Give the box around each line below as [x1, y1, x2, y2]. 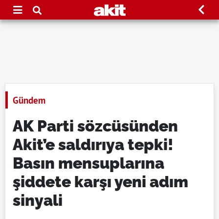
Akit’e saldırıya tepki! [13, 135, 174, 153]
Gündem [13, 94, 45, 106]
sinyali [13, 191, 63, 209]
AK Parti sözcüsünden [13, 117, 178, 135]
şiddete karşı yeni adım [13, 173, 188, 191]
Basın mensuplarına [13, 154, 164, 172]
